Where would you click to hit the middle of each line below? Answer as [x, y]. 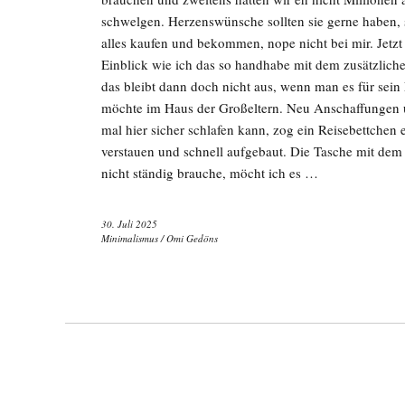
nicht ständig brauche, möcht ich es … [210, 173]
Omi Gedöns [192, 238]
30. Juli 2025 [129, 224]
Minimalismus [130, 238]
